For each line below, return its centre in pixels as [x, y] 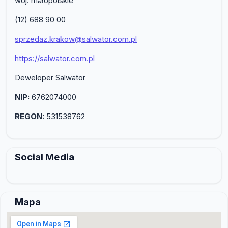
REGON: [30, 116]
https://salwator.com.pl [55, 58]
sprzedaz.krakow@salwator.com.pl [76, 39]
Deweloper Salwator [50, 77]
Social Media [45, 157]
